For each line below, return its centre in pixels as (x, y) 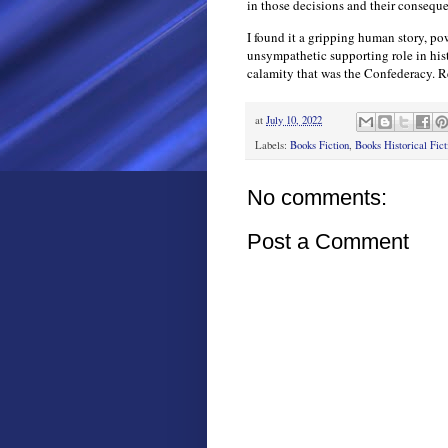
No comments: (317, 198)
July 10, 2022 (294, 120)
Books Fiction (319, 145)
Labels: (272, 145)
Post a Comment (328, 242)
